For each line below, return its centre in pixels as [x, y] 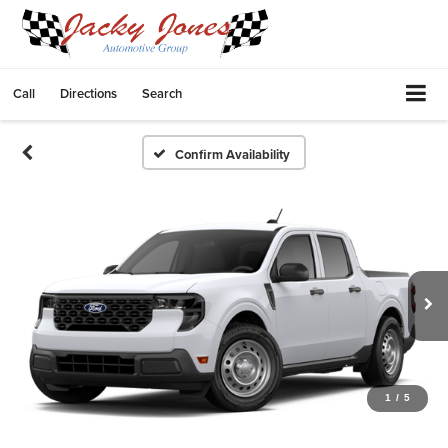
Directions [88, 93]
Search [162, 93]
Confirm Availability [233, 154]
